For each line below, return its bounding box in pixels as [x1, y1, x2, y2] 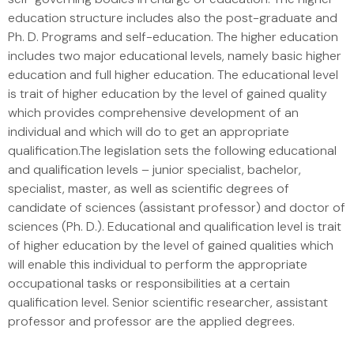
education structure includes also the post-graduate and [8, 9, 337, 26]
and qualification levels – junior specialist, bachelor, [8, 161, 301, 178]
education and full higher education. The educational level [8, 66, 338, 83]
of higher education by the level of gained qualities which [8, 237, 333, 254]
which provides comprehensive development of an [8, 104, 299, 121]
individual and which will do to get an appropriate [8, 123, 289, 140]
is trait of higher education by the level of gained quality [8, 85, 327, 102]
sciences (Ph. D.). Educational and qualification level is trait [8, 218, 341, 235]
